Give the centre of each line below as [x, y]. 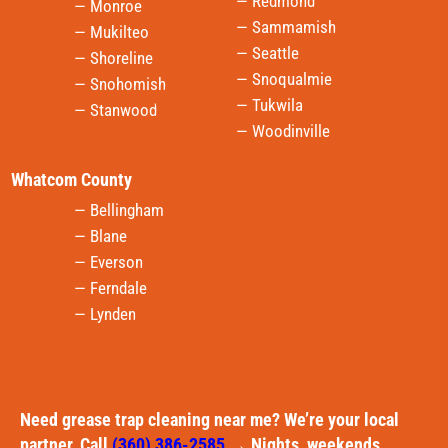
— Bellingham [119, 210]
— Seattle [267, 53]
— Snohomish [120, 84]
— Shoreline [113, 58]
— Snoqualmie [284, 79]
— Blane [100, 236]
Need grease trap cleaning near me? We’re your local [209, 420]
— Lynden [105, 314]
